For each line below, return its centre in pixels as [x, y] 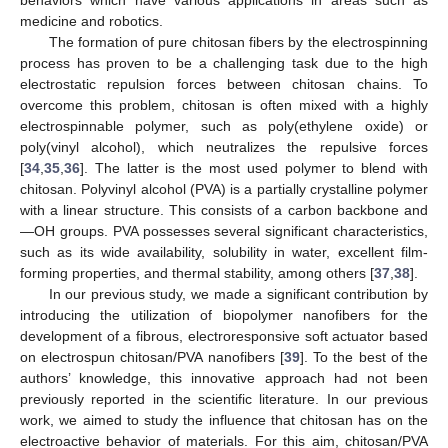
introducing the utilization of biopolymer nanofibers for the [224, 314]
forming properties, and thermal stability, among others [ [197, 272]
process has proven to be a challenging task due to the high [224, 62]
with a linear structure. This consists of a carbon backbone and [224, 209]
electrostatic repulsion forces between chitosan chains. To [224, 83]
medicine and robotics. [91, 20]
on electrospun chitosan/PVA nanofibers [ [152, 356]
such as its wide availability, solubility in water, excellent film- [224, 251]
